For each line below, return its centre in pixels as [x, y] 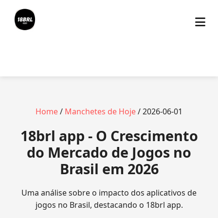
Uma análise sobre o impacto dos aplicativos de [109, 193]
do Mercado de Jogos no [109, 152]
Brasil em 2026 [109, 169]
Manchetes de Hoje [100, 111]
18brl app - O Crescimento [109, 136]
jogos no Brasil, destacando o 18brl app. [109, 205]
